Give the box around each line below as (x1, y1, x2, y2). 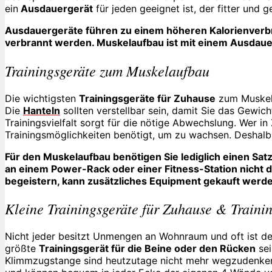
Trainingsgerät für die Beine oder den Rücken (39, 242, 256, 255)
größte (5, 242, 39, 255)
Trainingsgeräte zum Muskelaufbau (5, 60, 209, 80)
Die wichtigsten (5, 92, 79, 104)
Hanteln (23, 104, 60, 117)
